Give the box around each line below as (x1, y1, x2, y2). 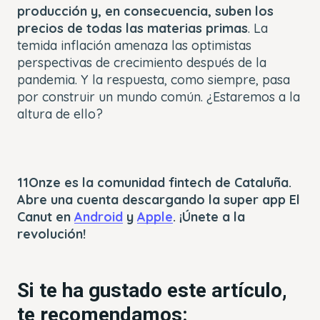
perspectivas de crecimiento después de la (17, 54, 266, 71)
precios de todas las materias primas (17, 19, 248, 36)
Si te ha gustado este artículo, (17, 278, 287, 302)
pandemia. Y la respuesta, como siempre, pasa (17, 71, 290, 88)
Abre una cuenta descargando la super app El (17, 191, 300, 208)
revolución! (17, 225, 86, 242)
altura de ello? (17, 105, 103, 122)
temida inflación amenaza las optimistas (17, 36, 251, 54)
